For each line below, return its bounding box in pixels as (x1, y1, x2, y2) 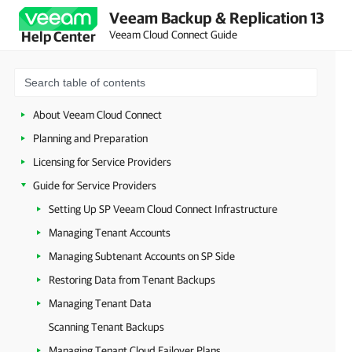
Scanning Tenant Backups (49, 321, 164, 333)
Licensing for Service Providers (33, 156, 171, 168)
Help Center (20, 28, 96, 45)
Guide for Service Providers (33, 179, 156, 192)
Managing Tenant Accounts (49, 226, 170, 239)
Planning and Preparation (33, 132, 148, 145)
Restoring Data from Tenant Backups (49, 273, 215, 286)
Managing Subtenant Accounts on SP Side (49, 250, 235, 262)
